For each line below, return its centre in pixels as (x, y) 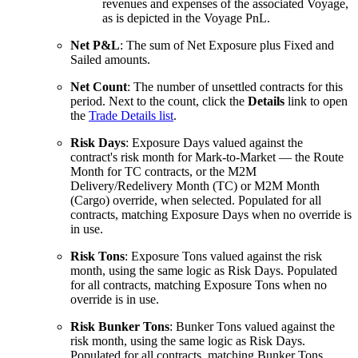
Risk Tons (97, 257)
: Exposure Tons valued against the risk (223, 257)
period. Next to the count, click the (159, 101)
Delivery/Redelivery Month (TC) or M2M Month (195, 186)
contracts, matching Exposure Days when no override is (211, 215)
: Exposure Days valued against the (214, 143)
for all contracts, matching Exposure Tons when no (199, 285)
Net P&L (95, 46)
